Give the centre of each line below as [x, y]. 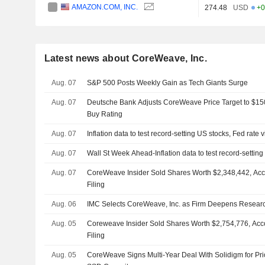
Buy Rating [105, 114]
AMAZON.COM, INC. [105, 7]
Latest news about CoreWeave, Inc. [125, 58]
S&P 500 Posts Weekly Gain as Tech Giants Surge [168, 83]
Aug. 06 [64, 204]
